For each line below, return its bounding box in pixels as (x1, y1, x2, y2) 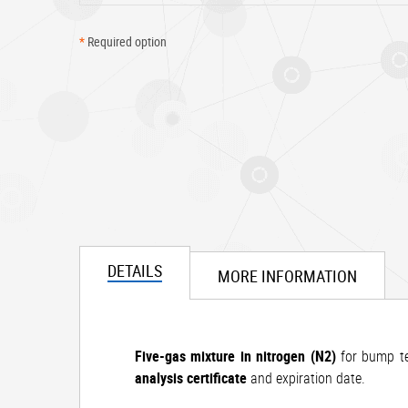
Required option (85, 33, 167, 51)
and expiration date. (247, 368, 365, 389)
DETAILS (107, 260, 162, 282)
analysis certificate (135, 368, 247, 389)
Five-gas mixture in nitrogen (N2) (135, 346, 336, 367)
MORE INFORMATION (218, 265, 357, 288)
